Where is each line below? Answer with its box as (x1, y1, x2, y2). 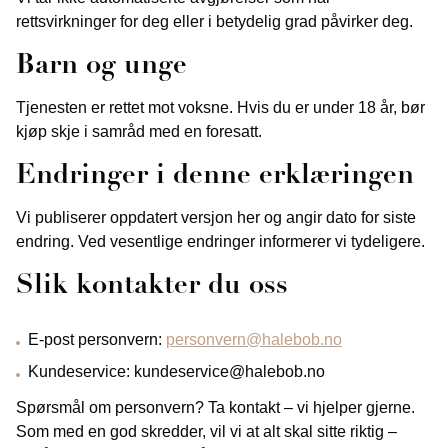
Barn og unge (16, 53, 187, 80)
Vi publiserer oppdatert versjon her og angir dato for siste (16, 209, 416, 226)
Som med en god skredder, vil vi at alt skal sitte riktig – (16, 423, 397, 440)
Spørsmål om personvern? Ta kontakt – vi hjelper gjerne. (16, 399, 415, 416)
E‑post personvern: (28, 331, 166, 348)
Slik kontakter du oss (16, 273, 288, 300)
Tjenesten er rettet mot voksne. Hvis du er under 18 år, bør (16, 99, 425, 116)
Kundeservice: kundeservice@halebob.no (28, 363, 325, 380)
